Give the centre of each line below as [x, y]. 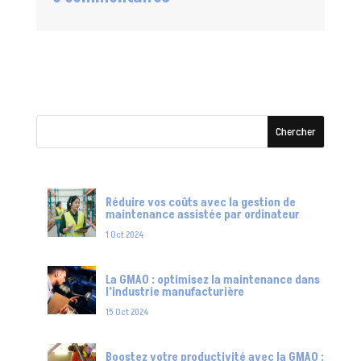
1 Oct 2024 [124, 234]
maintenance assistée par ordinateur [202, 214]
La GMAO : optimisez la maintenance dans [212, 280]
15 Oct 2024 [127, 312]
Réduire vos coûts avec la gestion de [200, 202]
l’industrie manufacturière [174, 292]
